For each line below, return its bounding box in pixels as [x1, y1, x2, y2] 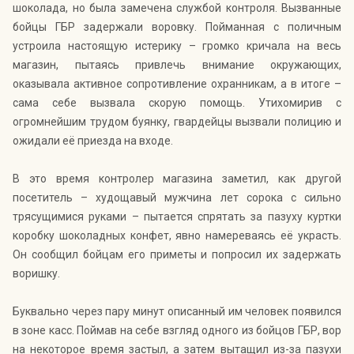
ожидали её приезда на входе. [13, 134, 173, 148]
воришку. [13, 267, 60, 281]
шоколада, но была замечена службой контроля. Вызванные [13, 2, 341, 15]
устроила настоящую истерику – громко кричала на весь [13, 40, 341, 53]
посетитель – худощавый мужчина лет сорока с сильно [13, 191, 341, 205]
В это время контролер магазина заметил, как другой [13, 172, 341, 186]
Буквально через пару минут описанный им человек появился [13, 305, 341, 318]
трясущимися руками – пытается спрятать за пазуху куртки [13, 210, 341, 224]
